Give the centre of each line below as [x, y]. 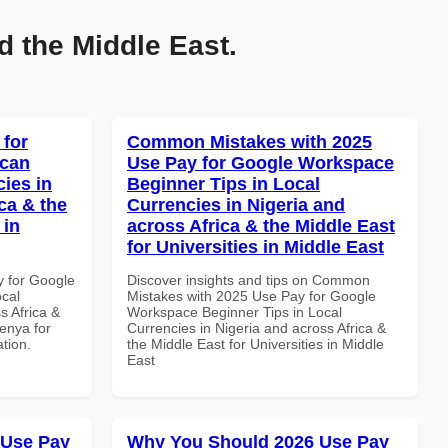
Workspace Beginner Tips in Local [234, 311]
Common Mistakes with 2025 [249, 141]
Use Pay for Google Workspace [260, 162]
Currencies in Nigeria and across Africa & [256, 327]
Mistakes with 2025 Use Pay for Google [251, 295]
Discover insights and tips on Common [248, 279]
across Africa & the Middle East [261, 225]
